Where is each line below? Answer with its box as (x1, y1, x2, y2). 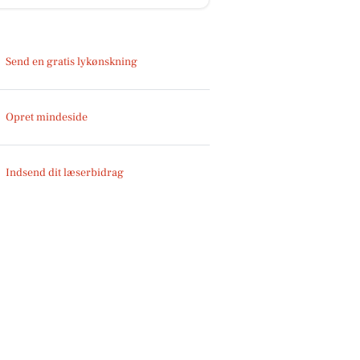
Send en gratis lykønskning (6, 54, 138, 69)
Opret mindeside (6, 109, 88, 125)
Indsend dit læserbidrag (6, 165, 125, 180)
